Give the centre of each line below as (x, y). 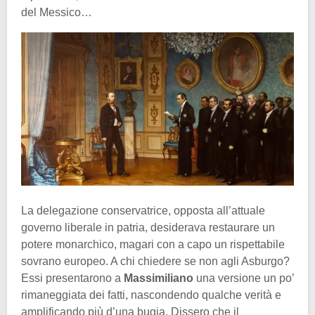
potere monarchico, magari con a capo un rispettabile (153, 245)
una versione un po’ (244, 278)
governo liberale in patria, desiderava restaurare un (148, 228)
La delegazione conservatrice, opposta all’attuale (143, 211)
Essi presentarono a (72, 278)
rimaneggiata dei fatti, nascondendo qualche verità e (151, 295)
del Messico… (57, 12)
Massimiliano (159, 278)
